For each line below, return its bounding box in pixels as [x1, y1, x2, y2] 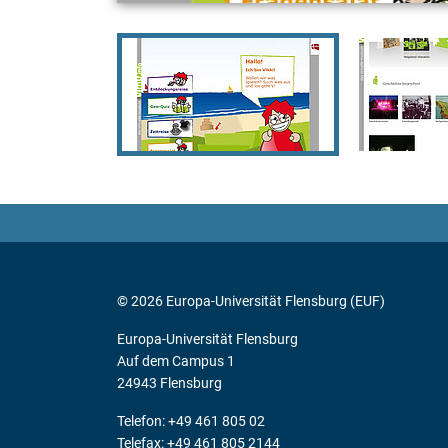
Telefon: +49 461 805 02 [117, 412, 265, 429]
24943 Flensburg [117, 374, 222, 391]
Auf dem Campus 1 [117, 352, 235, 369]
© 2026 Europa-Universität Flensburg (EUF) [117, 292, 385, 309]
